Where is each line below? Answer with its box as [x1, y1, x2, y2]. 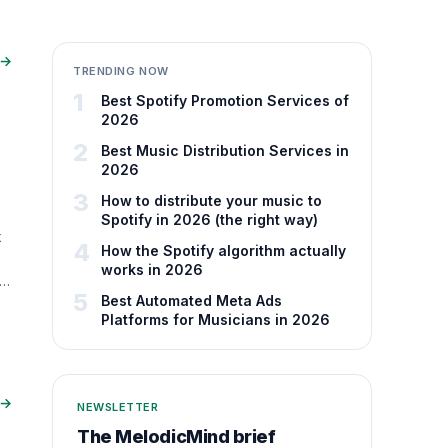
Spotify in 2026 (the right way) [101, 211, 318, 228]
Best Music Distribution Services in [101, 142, 349, 159]
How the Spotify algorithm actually [101, 242, 346, 259]
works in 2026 [101, 261, 203, 278]
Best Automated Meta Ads [101, 292, 282, 309]
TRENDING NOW [73, 64, 169, 78]
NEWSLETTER [77, 400, 159, 414]
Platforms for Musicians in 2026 [101, 311, 330, 328]
